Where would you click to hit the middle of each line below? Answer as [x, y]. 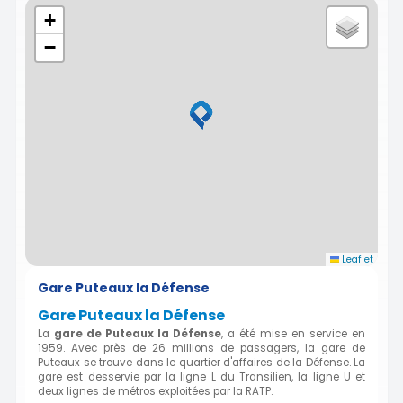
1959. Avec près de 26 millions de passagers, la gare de [201, 348]
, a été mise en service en [293, 333]
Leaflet [356, 259]
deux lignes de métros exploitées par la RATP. [155, 391]
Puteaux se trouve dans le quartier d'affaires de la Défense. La [201, 362]
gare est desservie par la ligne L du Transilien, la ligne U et [201, 376]
